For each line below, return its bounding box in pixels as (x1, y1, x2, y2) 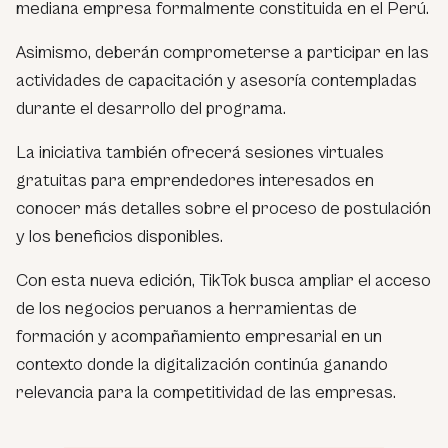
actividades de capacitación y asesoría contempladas (16, 69, 417, 91)
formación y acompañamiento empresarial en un (16, 325, 382, 347)
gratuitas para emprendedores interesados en (16, 169, 374, 191)
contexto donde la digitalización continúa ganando (16, 353, 388, 375)
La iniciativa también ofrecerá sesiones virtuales (16, 141, 384, 163)
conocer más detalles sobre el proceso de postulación (16, 197, 431, 219)
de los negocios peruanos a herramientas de (16, 297, 357, 319)
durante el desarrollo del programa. (16, 97, 286, 119)
